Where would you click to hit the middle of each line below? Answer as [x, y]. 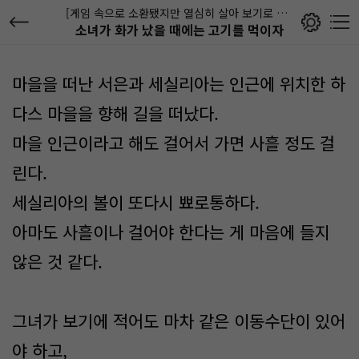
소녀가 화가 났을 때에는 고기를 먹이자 [179, 30]
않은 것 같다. [60, 261]
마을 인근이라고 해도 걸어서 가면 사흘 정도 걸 [173, 143]
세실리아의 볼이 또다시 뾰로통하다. [136, 202]
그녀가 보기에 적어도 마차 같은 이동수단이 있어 [179, 321]
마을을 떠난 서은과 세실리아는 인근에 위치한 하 [179, 83]
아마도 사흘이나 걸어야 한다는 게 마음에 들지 [171, 232]
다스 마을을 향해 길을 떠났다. [118, 113]
